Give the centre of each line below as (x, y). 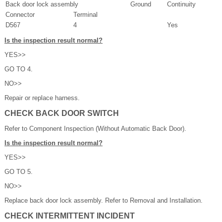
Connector (20, 15)
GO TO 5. (19, 172)
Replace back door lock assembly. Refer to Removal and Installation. (104, 201)
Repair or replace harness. (42, 98)
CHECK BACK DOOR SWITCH (62, 113)
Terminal (85, 15)
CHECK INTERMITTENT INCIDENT (70, 216)
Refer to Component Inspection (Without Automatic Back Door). (95, 129)
